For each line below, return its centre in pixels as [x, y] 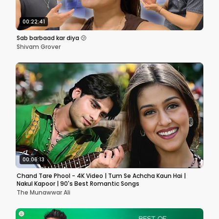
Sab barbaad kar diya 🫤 [52, 38]
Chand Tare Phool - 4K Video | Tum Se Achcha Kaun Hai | [101, 176]
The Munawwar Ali [44, 192]
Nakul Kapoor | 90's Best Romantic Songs [78, 184]
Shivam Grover [39, 47]
